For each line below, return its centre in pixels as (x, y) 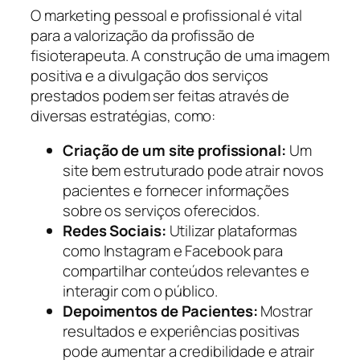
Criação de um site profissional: (174, 151)
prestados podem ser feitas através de (160, 95)
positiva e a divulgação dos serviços (150, 75)
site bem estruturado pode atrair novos (194, 171)
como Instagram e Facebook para (173, 251)
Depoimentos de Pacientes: (160, 311)
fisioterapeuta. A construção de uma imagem (180, 55)
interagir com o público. (140, 291)
